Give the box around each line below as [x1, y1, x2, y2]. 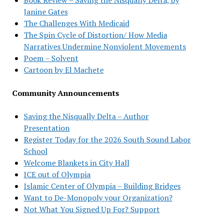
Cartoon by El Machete [23, 64, 104, 75]
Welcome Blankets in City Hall [23, 157, 129, 168]
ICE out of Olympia [23, 169, 91, 180]
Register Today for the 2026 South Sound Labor [23, 134, 191, 145]
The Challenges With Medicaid [23, 17, 129, 29]
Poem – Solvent [23, 52, 78, 63]
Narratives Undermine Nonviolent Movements [23, 41, 186, 52]
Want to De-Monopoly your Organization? [23, 192, 172, 203]
